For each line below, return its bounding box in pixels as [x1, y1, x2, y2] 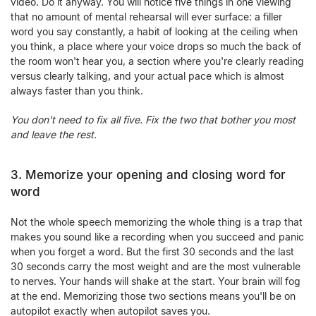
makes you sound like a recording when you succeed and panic [11, 231, 304, 243]
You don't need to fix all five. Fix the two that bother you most [11, 114, 296, 126]
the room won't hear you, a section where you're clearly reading [11, 55, 304, 67]
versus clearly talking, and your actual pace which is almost [11, 70, 284, 82]
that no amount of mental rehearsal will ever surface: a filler [11, 11, 282, 23]
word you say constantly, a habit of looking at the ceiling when [11, 25, 298, 37]
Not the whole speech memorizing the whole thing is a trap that [11, 216, 303, 228]
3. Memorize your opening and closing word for [11, 168, 286, 182]
